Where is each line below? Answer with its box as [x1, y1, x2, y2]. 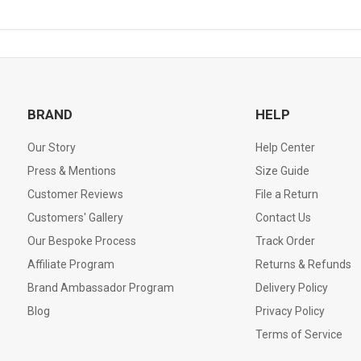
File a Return [255, 187, 318, 201]
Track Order [255, 234, 315, 247]
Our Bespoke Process [27, 234, 136, 247]
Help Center [255, 140, 315, 154]
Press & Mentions [27, 164, 116, 177]
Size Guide [255, 164, 309, 177]
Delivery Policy [255, 280, 328, 294]
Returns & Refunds [255, 257, 351, 271]
